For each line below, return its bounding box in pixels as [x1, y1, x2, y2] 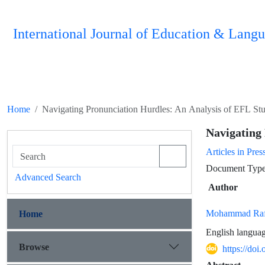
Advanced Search [15, 170, 81, 183]
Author [208, 180, 238, 193]
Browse [19, 240, 49, 253]
